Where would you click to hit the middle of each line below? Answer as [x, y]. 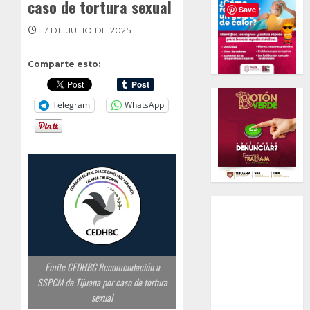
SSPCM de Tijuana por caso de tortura [102, 282]
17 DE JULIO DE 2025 [86, 30]
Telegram [71, 105]
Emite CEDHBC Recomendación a [102, 267]
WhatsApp [144, 105]
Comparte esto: [64, 64]
